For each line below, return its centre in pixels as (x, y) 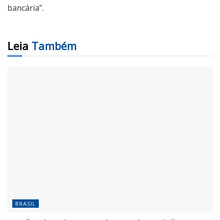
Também (54, 45)
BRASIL (26, 204)
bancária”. (26, 8)
